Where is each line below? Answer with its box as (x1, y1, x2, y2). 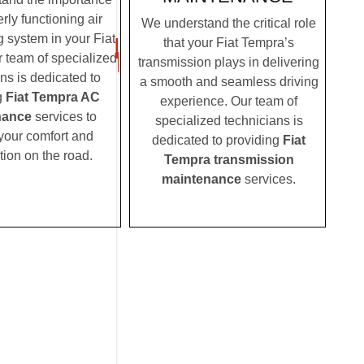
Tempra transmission (163, 153, 294, 167)
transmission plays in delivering (138, 55, 319, 70)
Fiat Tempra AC (5, 89, 100, 104)
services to (31, 109, 97, 123)
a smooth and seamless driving (139, 75, 318, 89)
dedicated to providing (152, 133, 283, 148)
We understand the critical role (141, 16, 316, 31)
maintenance (162, 172, 241, 187)
